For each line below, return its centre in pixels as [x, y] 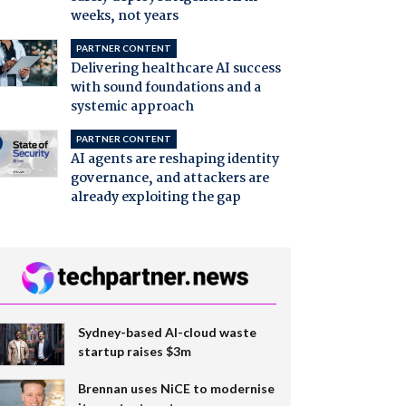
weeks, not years [124, 17]
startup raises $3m [134, 352]
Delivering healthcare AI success [175, 69]
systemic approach [132, 107]
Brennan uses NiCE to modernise [176, 389]
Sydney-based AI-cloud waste [167, 333]
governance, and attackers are [169, 179]
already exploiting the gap [155, 198]
